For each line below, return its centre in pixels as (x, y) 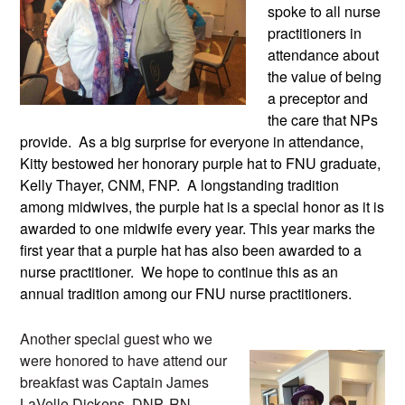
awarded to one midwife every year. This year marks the (198, 228)
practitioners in (315, 33)
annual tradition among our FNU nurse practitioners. (186, 293)
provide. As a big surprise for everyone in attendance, (192, 141)
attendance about (323, 54)
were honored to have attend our (123, 361)
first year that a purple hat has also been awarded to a (191, 250)
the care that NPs (323, 119)
